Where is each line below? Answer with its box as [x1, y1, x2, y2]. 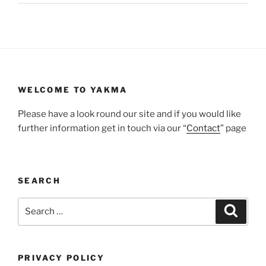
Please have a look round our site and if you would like [18, 108, 241, 119]
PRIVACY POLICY [18, 252, 105, 262]
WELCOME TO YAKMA [18, 85, 128, 95]
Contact [186, 122, 220, 134]
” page [220, 122, 246, 134]
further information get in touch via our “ [18, 122, 186, 134]
